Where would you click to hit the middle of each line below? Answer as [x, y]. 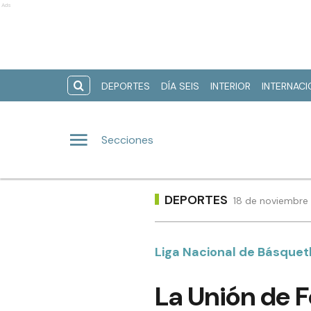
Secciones [127, 140]
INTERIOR [230, 86]
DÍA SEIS [180, 86]
